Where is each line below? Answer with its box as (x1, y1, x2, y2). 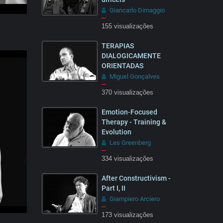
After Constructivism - (101, 174, 171, 182)
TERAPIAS (101, 42, 134, 50)
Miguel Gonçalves (109, 73, 160, 80)
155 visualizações (101, 23, 153, 30)
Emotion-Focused (101, 108, 157, 116)
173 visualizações (101, 212, 153, 219)
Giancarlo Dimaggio (109, 6, 165, 14)
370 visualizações (101, 89, 153, 96)
